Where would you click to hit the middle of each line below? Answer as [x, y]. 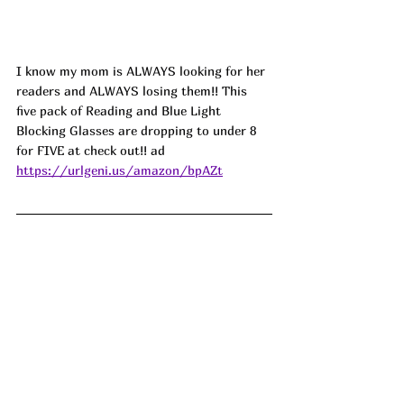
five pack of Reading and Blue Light [120, 111]
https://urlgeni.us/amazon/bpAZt [119, 170]
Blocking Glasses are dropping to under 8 [138, 131]
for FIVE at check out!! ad [91, 151]
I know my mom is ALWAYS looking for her [142, 71]
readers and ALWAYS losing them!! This [133, 91]
